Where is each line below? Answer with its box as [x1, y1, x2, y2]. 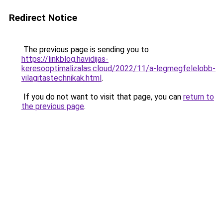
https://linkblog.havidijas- [21, 54, 109, 64]
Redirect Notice [9, 12, 77, 23]
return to [183, 92, 214, 102]
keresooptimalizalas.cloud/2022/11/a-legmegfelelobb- [21, 64, 216, 73]
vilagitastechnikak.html [21, 73, 102, 83]
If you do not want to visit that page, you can [21, 92, 183, 102]
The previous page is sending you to [21, 45, 149, 54]
